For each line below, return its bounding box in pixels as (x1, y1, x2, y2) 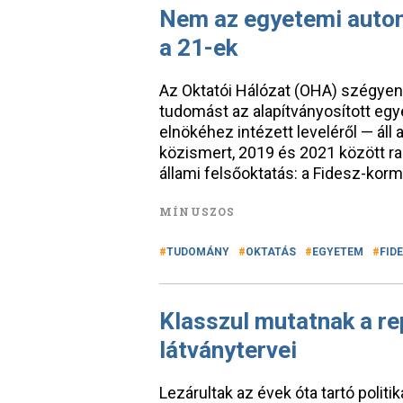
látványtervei (159, 336, 297, 363)
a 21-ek (159, 34, 237, 61)
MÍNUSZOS (159, 204, 236, 219)
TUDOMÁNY (166, 246, 229, 258)
